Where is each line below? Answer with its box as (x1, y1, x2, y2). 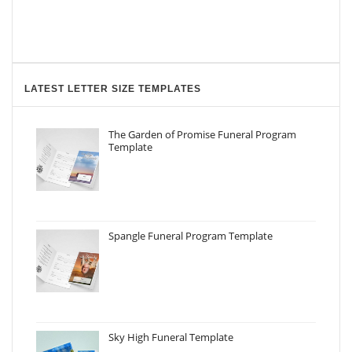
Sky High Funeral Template (108, 330, 233, 344)
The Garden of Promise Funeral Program (108, 127, 296, 141)
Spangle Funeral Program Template (108, 229, 273, 243)
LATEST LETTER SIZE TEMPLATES (24, 83, 201, 94)
